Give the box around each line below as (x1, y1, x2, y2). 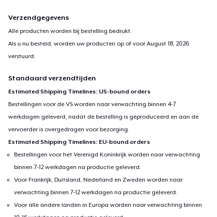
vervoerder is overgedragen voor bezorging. (8, 125, 130, 133)
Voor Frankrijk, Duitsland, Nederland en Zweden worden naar (14, 176, 183, 183)
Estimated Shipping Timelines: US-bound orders (8, 88, 151, 95)
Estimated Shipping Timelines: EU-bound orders (8, 138, 151, 145)
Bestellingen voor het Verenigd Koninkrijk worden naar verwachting (14, 151, 201, 158)
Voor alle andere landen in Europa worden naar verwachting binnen (14, 201, 202, 208)
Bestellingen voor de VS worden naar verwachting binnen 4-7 (8, 100, 176, 108)
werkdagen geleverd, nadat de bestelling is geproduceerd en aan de (8, 113, 199, 120)
